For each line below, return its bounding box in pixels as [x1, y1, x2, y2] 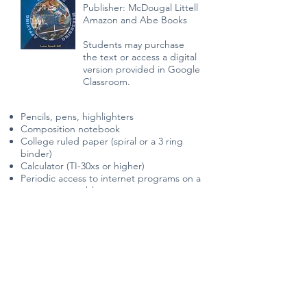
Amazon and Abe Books [83, 14, 187, 26]
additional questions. [12, 274, 127, 288]
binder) [21, 147, 52, 160]
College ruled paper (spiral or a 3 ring [21, 135, 183, 147]
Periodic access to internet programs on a [21, 172, 201, 184]
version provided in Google [83, 63, 200, 75]
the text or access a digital [83, 51, 197, 63]
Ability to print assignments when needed [21, 197, 201, 209]
